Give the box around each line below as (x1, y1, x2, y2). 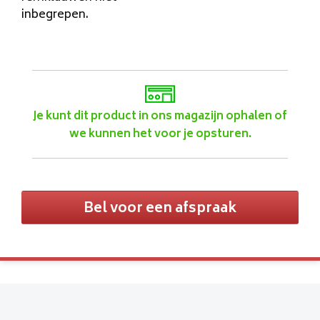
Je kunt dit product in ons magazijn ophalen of (33, 107, 287, 127)
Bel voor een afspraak (84, 197, 236, 221)
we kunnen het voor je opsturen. (69, 125, 251, 145)
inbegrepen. (21, 5, 89, 26)
